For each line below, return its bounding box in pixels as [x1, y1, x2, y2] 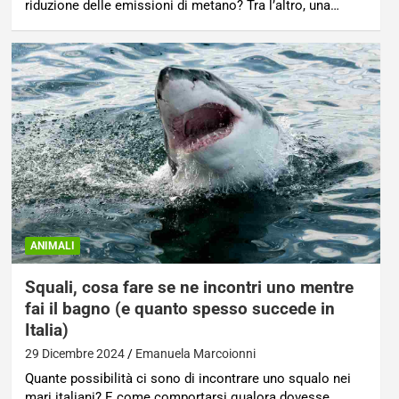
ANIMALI [29, 240, 75, 253]
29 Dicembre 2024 [24, 346, 125, 362]
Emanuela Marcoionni [134, 346, 256, 362]
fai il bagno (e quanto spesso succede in [24, 298, 335, 320]
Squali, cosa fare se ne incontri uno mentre [24, 277, 354, 298]
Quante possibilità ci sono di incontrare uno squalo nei [24, 370, 351, 387]
